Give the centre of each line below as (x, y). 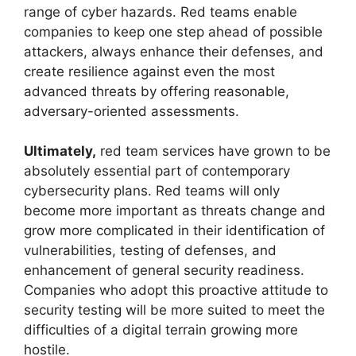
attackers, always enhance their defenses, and (174, 51)
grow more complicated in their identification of (174, 230)
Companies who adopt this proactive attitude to (176, 290)
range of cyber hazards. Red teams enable (161, 12)
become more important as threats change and (175, 211)
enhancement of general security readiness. (164, 270)
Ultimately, (60, 151)
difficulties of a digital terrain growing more (161, 330)
